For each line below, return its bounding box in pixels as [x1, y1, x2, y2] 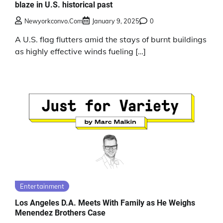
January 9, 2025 [92, 17, 139, 25]
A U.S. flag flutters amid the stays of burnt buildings [15, 34, 207, 45]
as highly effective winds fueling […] [15, 46, 146, 57]
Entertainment [20, 182, 64, 190]
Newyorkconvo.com [24, 17, 83, 25]
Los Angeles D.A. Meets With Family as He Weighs [15, 198, 195, 208]
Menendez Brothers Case [15, 208, 106, 218]
